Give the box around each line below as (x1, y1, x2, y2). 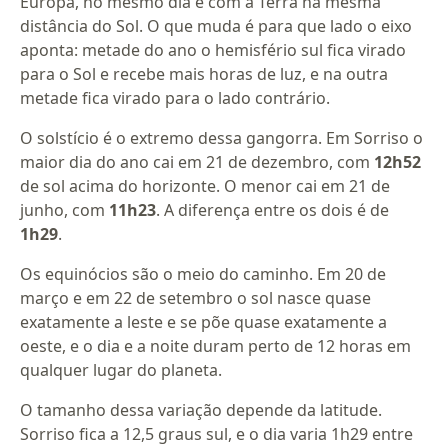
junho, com (20, 199, 110, 222)
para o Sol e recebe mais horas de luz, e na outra (20, 63, 389, 86)
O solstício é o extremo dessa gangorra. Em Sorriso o (20, 127, 424, 150)
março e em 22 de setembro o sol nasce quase (20, 287, 372, 310)
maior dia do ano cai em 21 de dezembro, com (20, 151, 375, 174)
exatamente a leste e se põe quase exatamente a (20, 311, 388, 334)
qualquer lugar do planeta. (20, 359, 223, 382)
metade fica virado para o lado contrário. (20, 87, 331, 110)
